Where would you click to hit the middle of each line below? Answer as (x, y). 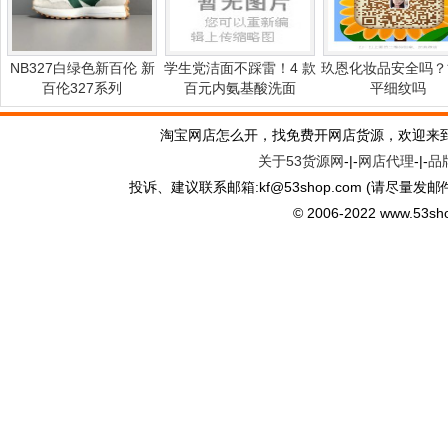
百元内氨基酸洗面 (240, 87)
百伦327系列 (82, 87)
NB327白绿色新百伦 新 (82, 67)
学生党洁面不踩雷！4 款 (240, 67)
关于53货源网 (301, 160)
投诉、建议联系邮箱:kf (199, 186)
